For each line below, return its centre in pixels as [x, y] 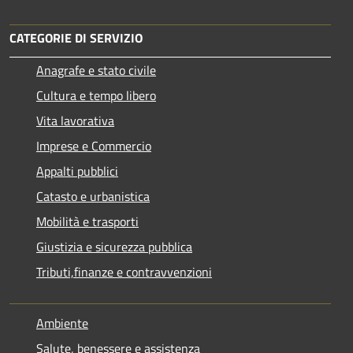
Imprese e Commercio [94, 145]
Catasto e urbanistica [93, 196]
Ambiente [62, 323]
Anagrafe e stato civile [96, 70]
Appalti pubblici [77, 171]
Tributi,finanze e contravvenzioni [124, 271]
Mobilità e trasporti [87, 221]
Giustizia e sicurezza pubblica [114, 246]
